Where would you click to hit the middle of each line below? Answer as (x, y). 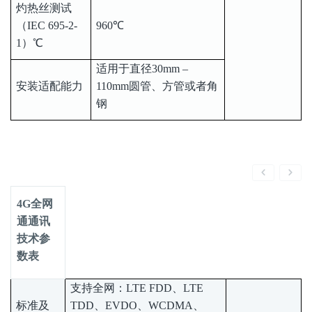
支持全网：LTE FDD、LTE (137, 288)
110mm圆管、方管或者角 (157, 86)
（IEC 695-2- (47, 25)
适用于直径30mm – (142, 68)
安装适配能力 (49, 86)
